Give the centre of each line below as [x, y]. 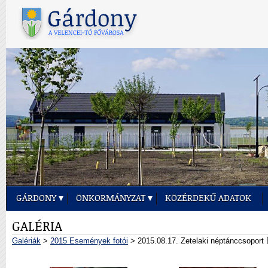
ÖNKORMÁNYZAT [111, 198]
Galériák [26, 241]
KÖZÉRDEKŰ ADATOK [208, 198]
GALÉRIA [37, 227]
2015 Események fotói [89, 241]
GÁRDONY [36, 198]
